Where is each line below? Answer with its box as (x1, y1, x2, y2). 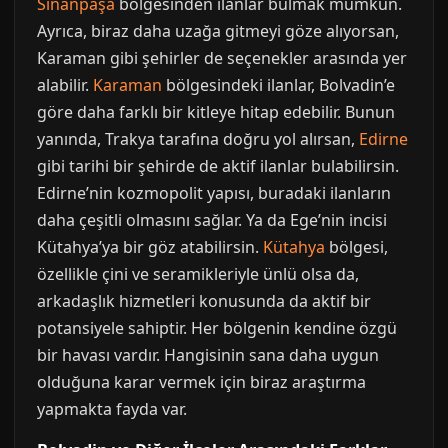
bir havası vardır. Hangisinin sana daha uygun (37, 344, 379, 366)
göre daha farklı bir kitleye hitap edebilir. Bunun (37, 101, 395, 123)
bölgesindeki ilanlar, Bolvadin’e (162, 74, 395, 96)
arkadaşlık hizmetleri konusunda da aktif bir (37, 290, 371, 312)
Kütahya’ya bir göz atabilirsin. (37, 236, 263, 258)
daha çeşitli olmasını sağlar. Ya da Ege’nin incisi (37, 209, 387, 231)
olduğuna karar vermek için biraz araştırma (37, 371, 366, 393)
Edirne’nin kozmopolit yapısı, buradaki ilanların (37, 182, 391, 204)
